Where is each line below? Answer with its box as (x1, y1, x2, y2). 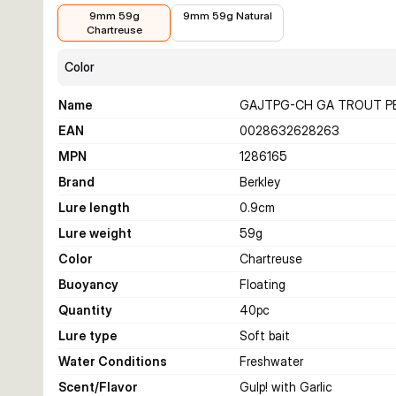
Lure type (58, 328, 118, 343)
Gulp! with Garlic (240, 379, 332, 394)
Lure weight (58, 225, 132, 240)
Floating (240, 277, 286, 292)
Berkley (240, 174, 280, 189)
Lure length (58, 200, 130, 215)
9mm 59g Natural (182, 9, 272, 22)
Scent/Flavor (58, 379, 138, 394)
